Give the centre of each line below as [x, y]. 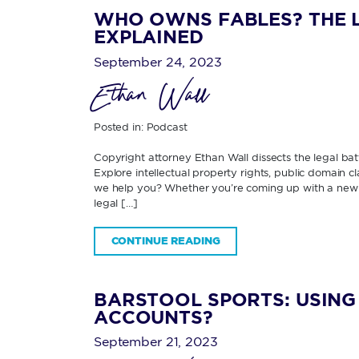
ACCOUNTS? [153, 317]
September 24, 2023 [158, 61]
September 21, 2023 [156, 341]
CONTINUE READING [165, 241]
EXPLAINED [149, 37]
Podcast [167, 126]
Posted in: [120, 126]
